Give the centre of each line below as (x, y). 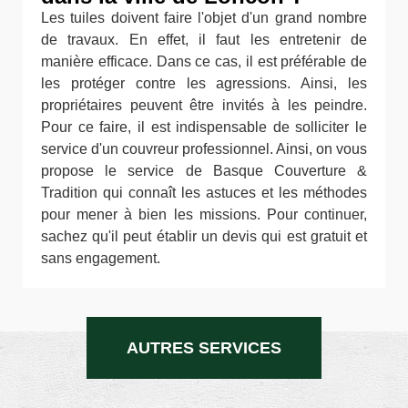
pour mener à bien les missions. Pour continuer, (204, 214)
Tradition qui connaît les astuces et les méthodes (204, 193)
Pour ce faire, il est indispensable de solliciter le (204, 127)
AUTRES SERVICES (204, 348)
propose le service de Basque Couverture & (204, 171)
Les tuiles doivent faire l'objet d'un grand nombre (204, 18)
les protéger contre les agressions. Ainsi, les (204, 83)
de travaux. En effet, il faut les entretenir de (204, 40)
